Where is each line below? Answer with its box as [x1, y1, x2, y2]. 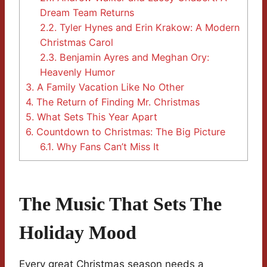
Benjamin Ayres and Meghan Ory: [57, 51, 210, 64]
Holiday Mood [19, 222, 136, 244]
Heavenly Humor [40, 66, 116, 79]
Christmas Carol [40, 36, 114, 49]
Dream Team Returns [40, 7, 135, 19]
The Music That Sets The [19, 193, 222, 215]
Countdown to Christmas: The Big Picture [33, 126, 225, 138]
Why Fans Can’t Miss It [54, 141, 160, 153]
